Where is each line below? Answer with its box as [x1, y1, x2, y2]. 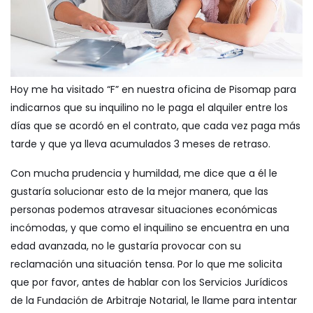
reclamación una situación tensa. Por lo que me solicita [10, 257, 282, 272]
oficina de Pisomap [177, 82, 271, 97]
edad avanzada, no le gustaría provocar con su [10, 239, 241, 254]
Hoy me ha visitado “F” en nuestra [10, 82, 177, 97]
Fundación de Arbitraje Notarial [37, 293, 187, 308]
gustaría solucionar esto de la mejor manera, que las [10, 184, 268, 199]
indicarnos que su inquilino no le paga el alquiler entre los [10, 101, 288, 115]
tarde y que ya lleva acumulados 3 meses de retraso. [10, 137, 270, 152]
